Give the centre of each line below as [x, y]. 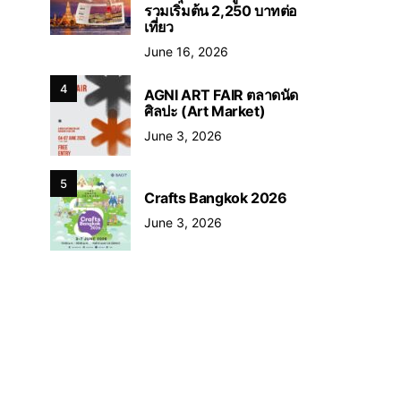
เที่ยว [159, 27]
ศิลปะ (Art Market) [206, 111]
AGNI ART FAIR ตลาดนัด [221, 94]
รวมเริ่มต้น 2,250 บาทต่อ [221, 11]
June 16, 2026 [186, 51]
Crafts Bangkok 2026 [217, 197]
